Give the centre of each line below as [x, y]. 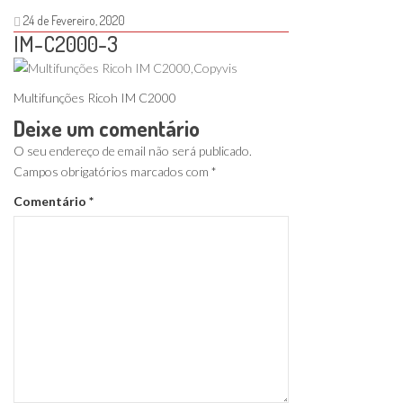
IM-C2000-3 [66, 44]
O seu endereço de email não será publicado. [133, 151]
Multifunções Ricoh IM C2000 [95, 98]
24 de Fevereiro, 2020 [73, 20]
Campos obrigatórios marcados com [112, 172]
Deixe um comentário [107, 129]
